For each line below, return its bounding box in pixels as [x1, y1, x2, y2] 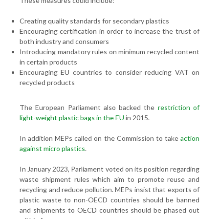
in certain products [20, 58, 77, 66]
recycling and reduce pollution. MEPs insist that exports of [20, 185, 199, 194]
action [180, 134, 199, 142]
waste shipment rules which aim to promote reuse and [20, 175, 199, 183]
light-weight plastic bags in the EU [20, 113, 124, 122]
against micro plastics [20, 144, 85, 153]
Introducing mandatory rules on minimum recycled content [20, 47, 199, 56]
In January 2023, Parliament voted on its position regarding [20, 165, 199, 173]
